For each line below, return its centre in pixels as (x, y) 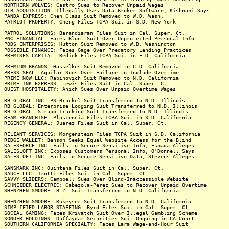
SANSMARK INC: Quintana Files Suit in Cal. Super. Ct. (84, 168)
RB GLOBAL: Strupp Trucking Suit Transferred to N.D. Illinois (96, 112)
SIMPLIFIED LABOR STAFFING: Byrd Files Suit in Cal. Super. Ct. (98, 207)
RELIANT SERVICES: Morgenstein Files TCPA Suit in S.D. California (102, 134)
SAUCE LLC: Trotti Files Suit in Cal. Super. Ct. (76, 174)
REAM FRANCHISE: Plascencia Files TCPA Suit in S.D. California (98, 117)
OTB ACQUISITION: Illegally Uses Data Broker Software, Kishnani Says (107, 10)
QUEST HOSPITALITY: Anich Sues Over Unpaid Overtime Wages (90, 89)
